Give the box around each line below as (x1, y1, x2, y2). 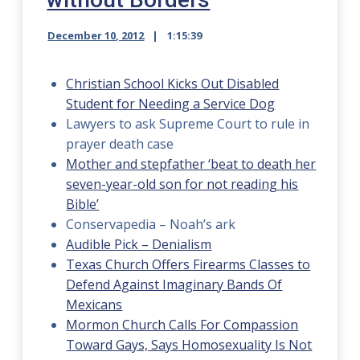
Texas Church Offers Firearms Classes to (66, 256, 311, 273)
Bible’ (66, 195, 100, 213)
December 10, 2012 (47, 28, 145, 43)
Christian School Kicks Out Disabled (66, 75, 280, 92)
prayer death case (66, 135, 174, 153)
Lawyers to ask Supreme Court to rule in (66, 115, 310, 133)
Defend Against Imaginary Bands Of (66, 276, 283, 293)
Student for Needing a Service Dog (66, 95, 276, 112)
